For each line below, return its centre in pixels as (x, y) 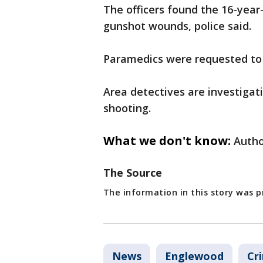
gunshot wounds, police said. (177, 26)
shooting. (127, 108)
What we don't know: (167, 141)
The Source (133, 173)
